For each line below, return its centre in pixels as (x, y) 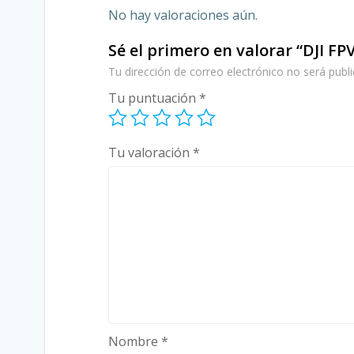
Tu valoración (151, 153)
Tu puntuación (154, 98)
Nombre (135, 342)
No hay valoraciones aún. (183, 15)
